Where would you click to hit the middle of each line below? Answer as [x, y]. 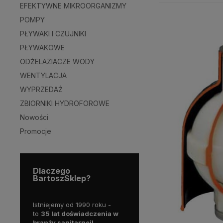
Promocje [36, 131]
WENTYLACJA [43, 75]
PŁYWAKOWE [42, 47]
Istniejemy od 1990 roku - [72, 204]
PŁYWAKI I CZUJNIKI [53, 33]
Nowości [34, 117]
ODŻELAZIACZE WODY [57, 61]
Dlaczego [52, 170]
